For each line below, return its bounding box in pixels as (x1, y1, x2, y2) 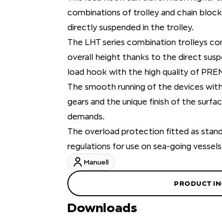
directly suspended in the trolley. (67, 22, 194, 32)
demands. (67, 111, 105, 121)
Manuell (84, 158, 109, 166)
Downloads (67, 200, 138, 215)
